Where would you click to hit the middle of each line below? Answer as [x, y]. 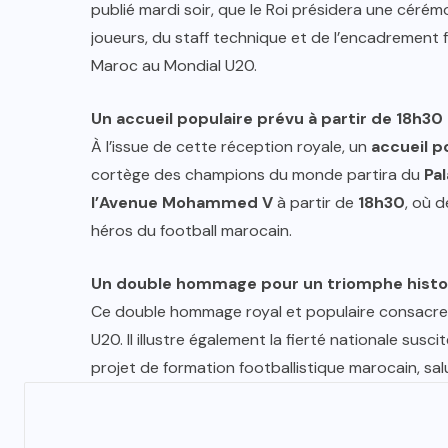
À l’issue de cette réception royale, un [231, 147]
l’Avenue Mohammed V [182, 203]
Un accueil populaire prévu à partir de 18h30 [267, 119]
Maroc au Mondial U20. [174, 66]
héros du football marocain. [191, 231]
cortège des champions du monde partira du [257, 175]
